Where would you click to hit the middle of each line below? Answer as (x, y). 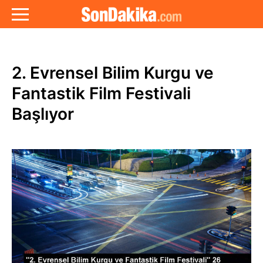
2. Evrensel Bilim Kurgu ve (113, 73)
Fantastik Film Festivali (101, 93)
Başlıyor (43, 114)
